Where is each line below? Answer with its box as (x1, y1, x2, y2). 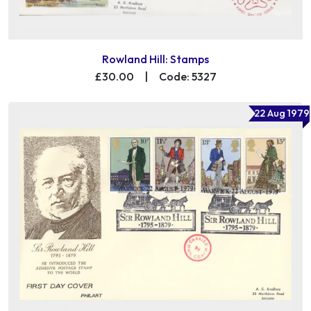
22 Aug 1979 (254, 106, 310, 119)
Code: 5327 (158, 69, 217, 83)
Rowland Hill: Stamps (102, 51, 209, 66)
